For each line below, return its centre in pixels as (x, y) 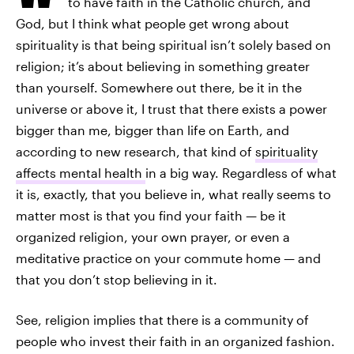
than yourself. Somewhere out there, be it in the (159, 87)
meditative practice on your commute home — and (168, 258)
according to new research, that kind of (136, 151)
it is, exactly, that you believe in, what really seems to (173, 194)
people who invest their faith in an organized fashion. (175, 341)
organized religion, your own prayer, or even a (153, 237)
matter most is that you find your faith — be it (151, 215)
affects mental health (81, 173)
